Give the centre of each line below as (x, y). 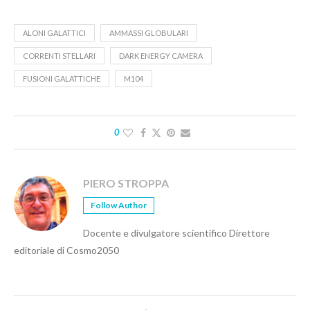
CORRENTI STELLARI (59, 56)
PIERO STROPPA (126, 183)
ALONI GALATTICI (54, 33)
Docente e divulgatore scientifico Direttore (176, 233)
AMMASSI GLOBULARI (149, 33)
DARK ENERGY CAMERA (161, 56)
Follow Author (119, 206)
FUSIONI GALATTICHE (62, 79)
